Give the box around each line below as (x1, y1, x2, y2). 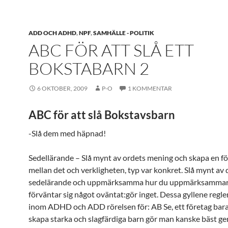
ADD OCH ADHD (28, 29, 76, 37)
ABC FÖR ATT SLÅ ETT (28, 40, 194, 61)
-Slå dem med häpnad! (28, 128, 106, 138)
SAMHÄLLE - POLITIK (93, 29, 154, 37)
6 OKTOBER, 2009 (37, 84, 88, 92)
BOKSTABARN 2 (28, 58, 149, 79)
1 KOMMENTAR (128, 84, 172, 92)
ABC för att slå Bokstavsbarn (28, 108, 175, 122)
